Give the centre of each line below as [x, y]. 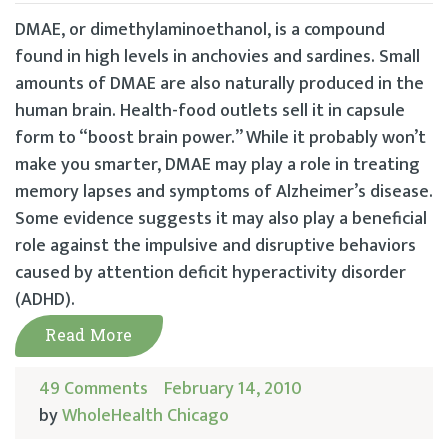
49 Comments [93, 389]
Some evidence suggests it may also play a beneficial [221, 219]
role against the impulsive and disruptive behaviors [215, 246]
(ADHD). [45, 300]
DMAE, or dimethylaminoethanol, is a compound [200, 30]
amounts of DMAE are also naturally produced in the [219, 84]
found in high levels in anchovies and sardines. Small [217, 57]
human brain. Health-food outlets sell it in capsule [210, 111]
